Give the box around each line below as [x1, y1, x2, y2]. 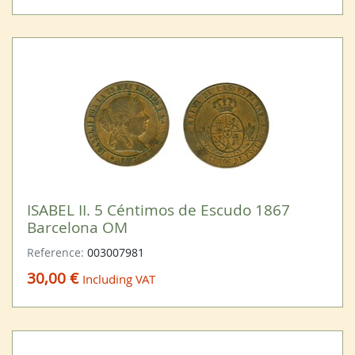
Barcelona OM [26, 216, 128, 237]
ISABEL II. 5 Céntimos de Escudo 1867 [26, 199, 290, 219]
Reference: [26, 245, 87, 261]
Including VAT [82, 271, 155, 288]
